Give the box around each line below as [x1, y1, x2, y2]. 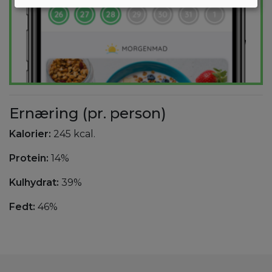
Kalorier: [9, 128, 53, 140]
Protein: [9, 152, 51, 165]
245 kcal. [53, 128, 95, 140]
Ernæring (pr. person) [9, 104, 166, 123]
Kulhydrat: [9, 177, 61, 189]
